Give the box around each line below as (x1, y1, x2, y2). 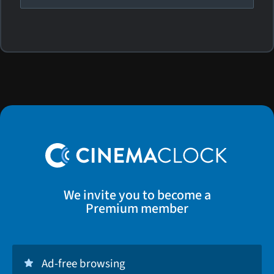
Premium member (86, 198, 188, 218)
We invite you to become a (63, 185, 211, 205)
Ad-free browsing (42, 256, 125, 272)
